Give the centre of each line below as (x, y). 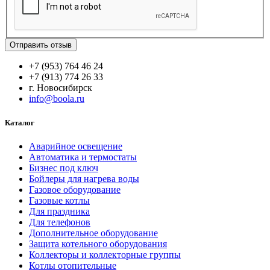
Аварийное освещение (76, 146)
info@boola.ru (57, 99)
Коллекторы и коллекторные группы (105, 254)
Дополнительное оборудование (93, 233)
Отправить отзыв (41, 45)
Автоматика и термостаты (83, 157)
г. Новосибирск (61, 88)
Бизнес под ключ (64, 168)
